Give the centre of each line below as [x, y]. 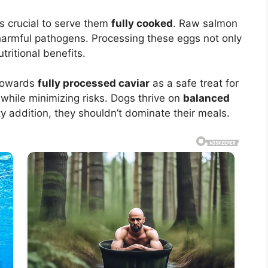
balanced [206, 98]
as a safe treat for [194, 83]
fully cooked [142, 23]
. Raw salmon [205, 23]
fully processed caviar [94, 83]
